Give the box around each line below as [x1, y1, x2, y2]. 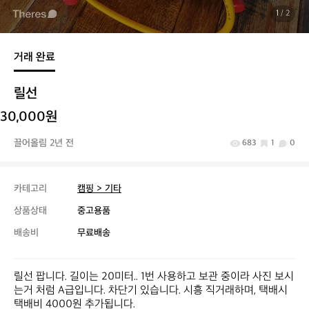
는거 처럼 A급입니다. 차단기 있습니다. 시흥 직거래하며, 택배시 [14, 284, 288, 297]
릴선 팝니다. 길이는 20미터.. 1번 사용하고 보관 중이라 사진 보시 [14, 270, 294, 283]
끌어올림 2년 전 [14, 137, 74, 149]
